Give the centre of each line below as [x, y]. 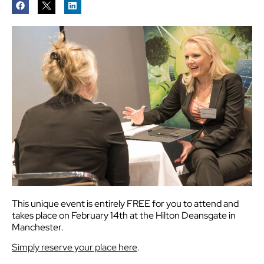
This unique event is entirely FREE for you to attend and [125, 204]
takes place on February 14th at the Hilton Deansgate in [124, 216]
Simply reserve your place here [75, 247]
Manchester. [38, 227]
